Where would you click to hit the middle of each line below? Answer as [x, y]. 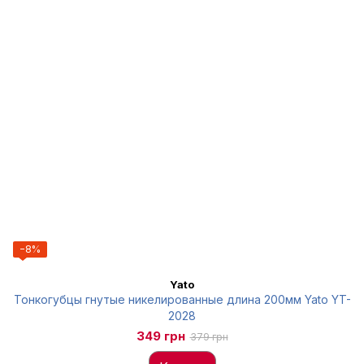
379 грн [209, 337]
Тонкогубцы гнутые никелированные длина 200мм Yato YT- [182, 299]
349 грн [160, 336]
